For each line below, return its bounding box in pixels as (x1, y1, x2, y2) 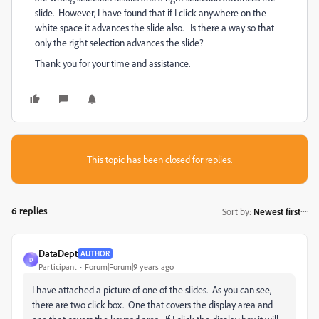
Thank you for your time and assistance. (35, 57, 190, 69)
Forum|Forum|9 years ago (85, 261, 174, 272)
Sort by (222, 205, 249, 217)
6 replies (11, 204, 48, 216)
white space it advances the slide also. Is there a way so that (35, 21, 274, 33)
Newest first (253, 205, 300, 217)
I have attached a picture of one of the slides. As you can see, (32, 283, 271, 296)
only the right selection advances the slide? (35, 36, 204, 48)
